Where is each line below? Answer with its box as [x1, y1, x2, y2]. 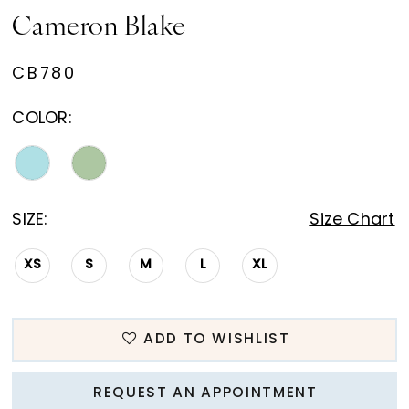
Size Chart [309, 212, 395, 228]
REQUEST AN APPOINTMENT [93, 386, 318, 402]
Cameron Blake [12, 14, 186, 41]
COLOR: [12, 111, 72, 128]
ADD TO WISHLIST [142, 332, 290, 348]
